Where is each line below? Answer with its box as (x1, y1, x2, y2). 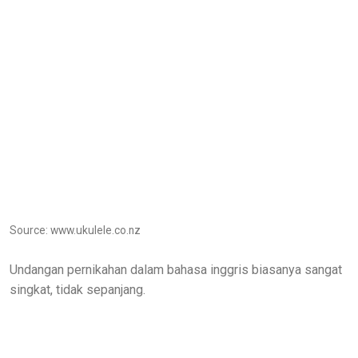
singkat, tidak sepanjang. (10, 281, 145, 297)
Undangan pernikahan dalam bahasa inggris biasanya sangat (10, 261, 342, 277)
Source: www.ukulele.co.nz (10, 223, 141, 237)
